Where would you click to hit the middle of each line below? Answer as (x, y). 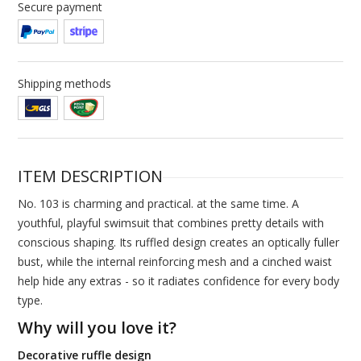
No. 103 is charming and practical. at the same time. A (158, 204)
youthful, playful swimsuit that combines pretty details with (170, 223)
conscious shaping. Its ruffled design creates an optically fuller (178, 243)
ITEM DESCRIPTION (90, 176)
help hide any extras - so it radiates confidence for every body (178, 281)
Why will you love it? (97, 328)
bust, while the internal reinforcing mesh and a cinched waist (174, 262)
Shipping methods (64, 84)
